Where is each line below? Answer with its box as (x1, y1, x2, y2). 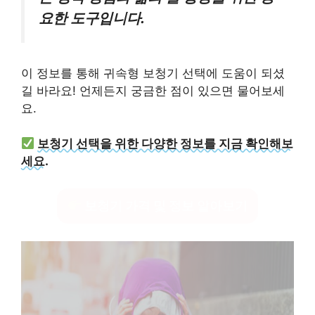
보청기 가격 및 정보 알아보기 (82, 198, 248, 213)
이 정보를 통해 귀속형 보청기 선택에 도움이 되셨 (21, 65, 285, 80)
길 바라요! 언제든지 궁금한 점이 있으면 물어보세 (21, 83, 285, 98)
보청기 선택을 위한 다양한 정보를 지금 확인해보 (37, 136, 294, 151)
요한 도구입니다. (39, 9, 145, 27)
